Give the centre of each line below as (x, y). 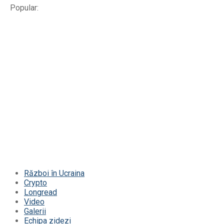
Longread (40, 192)
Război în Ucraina (54, 173)
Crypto (35, 183)
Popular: (24, 8)
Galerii (35, 211)
